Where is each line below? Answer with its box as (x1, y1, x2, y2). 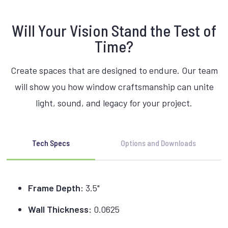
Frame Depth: (28, 182, 84, 193)
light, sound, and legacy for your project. (36, 97, 192, 108)
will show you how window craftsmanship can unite (14, 80, 214, 92)
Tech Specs (32, 137, 70, 148)
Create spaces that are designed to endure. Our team (10, 64, 218, 76)
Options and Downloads (120, 137, 196, 148)
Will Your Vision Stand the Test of (12, 21, 216, 40)
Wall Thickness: (28, 203, 92, 215)
